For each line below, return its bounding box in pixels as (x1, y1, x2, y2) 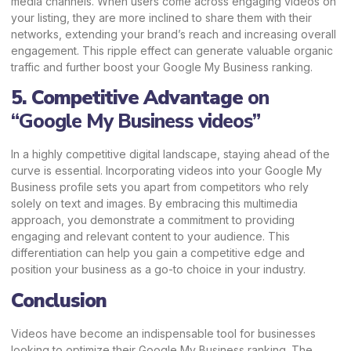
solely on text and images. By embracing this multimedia (11, 197, 298, 211)
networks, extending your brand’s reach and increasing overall (11, 27, 336, 41)
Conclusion (11, 287, 107, 314)
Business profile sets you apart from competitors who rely (11, 180, 309, 194)
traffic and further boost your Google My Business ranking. (11, 60, 313, 74)
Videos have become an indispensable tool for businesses (11, 326, 316, 340)
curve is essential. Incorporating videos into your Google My (11, 164, 322, 178)
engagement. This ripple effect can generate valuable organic (11, 44, 333, 57)
